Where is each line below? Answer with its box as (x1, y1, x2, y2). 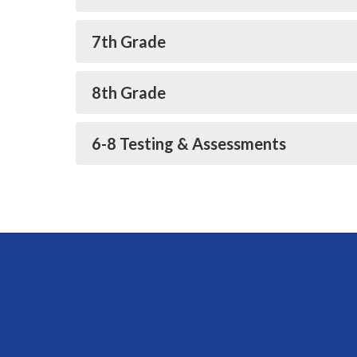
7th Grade (92, 32, 166, 51)
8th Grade (92, 83, 166, 102)
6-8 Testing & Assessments (92, 134, 286, 153)
